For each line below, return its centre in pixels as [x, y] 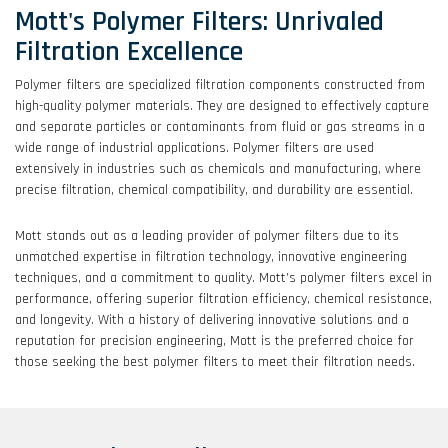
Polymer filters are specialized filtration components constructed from [220, 85]
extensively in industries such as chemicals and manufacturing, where [218, 169]
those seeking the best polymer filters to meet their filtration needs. [215, 362]
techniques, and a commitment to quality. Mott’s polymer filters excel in [223, 278]
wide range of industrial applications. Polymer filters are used [194, 148]
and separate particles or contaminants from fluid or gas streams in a [220, 127]
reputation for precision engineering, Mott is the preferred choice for [214, 341]
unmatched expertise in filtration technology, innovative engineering [211, 257]
